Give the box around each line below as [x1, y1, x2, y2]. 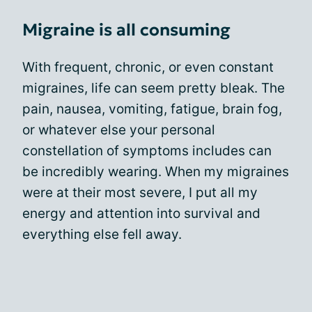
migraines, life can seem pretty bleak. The [22, 79, 285, 96]
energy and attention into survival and [22, 205, 260, 221]
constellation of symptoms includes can [22, 142, 272, 159]
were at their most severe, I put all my [22, 184, 258, 201]
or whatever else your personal [22, 121, 215, 138]
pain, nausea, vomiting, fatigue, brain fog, [22, 100, 282, 117]
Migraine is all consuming [22, 19, 231, 40]
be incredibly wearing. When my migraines [22, 163, 289, 180]
